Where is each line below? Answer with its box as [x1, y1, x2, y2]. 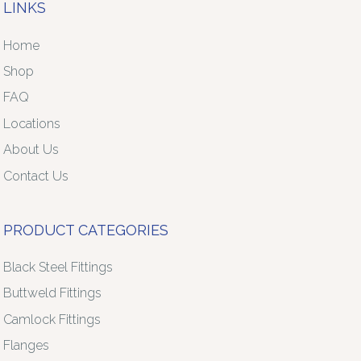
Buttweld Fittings [3, 285, 102, 301]
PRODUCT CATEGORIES [3, 221, 169, 239]
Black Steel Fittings [3, 259, 114, 275]
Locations [3, 115, 61, 131]
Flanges [3, 338, 50, 353]
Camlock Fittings [3, 311, 102, 327]
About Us [3, 142, 60, 158]
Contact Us [3, 168, 69, 184]
